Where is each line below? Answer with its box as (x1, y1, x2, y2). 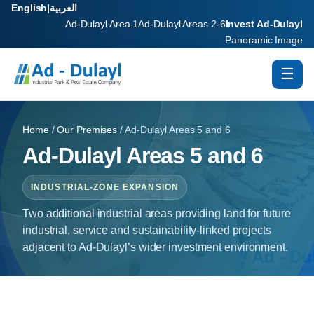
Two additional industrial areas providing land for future (22, 207, 291, 219)
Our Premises (57, 124, 118, 135)
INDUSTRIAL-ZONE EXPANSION (31, 182, 179, 192)
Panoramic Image (225, 34, 303, 46)
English (11, 2, 48, 13)
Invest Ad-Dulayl (225, 18, 303, 29)
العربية (50, 2, 77, 13)
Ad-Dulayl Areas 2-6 (138, 18, 226, 29)
